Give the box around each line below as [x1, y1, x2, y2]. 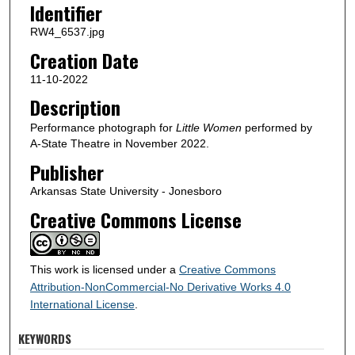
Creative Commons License [29, 204, 242, 234]
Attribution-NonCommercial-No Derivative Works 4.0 [29, 280, 291, 293]
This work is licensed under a [29, 262, 179, 276]
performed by [241, 121, 312, 135]
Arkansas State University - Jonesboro [29, 185, 222, 198]
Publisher [29, 158, 104, 187]
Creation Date [29, 45, 139, 74]
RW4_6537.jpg [29, 25, 105, 39]
